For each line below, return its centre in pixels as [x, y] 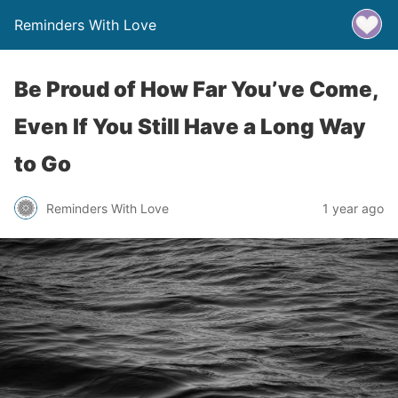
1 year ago [353, 208]
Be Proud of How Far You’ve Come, [196, 89]
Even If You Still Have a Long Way [190, 127]
